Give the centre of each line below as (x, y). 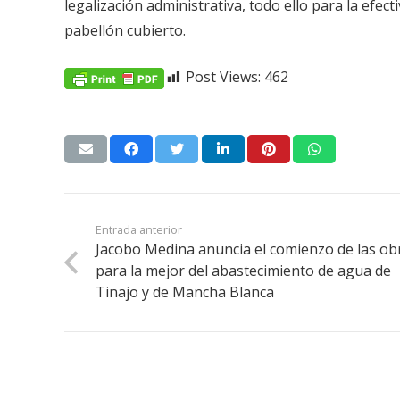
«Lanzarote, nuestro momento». (228, 343)
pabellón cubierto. (127, 31)
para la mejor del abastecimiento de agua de (244, 271)
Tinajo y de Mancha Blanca (185, 292)
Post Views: (223, 77)
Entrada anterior (139, 230)
